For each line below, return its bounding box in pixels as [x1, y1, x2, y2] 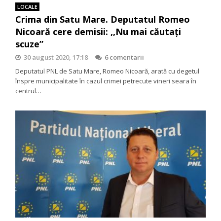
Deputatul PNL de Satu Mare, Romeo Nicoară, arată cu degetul [15, 66, 200, 75]
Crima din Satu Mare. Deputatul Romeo [15, 13, 190, 25]
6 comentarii [105, 52, 145, 62]
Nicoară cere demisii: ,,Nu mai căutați [15, 25, 182, 37]
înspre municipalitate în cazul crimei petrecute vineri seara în [15, 76, 197, 85]
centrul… [15, 86, 42, 95]
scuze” [15, 37, 44, 50]
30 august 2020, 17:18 [24, 52, 88, 62]
